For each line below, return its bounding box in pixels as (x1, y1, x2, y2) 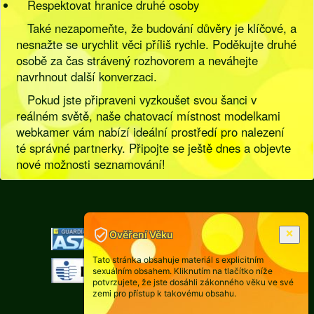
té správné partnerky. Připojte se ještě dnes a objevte (16, 139, 292, 156)
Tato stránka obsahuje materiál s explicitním (93, 254, 264, 265)
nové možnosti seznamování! (16, 156, 166, 172)
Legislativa (155, 214, 199, 228)
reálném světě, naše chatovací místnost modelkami (16, 107, 281, 124)
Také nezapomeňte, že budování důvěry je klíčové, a (27, 20, 297, 36)
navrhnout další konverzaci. (16, 68, 158, 85)
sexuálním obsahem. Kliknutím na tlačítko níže (93, 266, 273, 276)
